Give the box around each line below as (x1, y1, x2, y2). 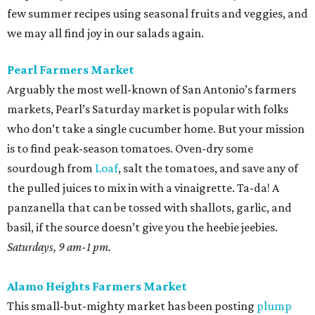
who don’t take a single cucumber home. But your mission (7, 122, 304, 136)
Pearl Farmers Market (7, 63, 134, 77)
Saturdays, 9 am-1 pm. (7, 240, 111, 254)
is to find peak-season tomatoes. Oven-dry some (7, 141, 253, 155)
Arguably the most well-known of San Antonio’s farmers (7, 82, 296, 96)
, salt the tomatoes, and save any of (118, 161, 298, 175)
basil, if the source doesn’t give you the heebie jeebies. (7, 220, 278, 234)
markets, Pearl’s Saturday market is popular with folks (7, 102, 288, 116)
